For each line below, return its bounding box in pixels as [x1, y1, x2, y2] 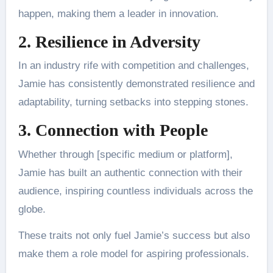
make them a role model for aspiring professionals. [18, 247, 249, 260]
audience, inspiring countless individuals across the [18, 185, 253, 197]
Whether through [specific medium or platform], [18, 148, 233, 160]
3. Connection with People [18, 121, 208, 140]
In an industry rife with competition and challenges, [18, 60, 249, 72]
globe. [18, 203, 46, 215]
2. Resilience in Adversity [18, 32, 200, 51]
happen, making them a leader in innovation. [18, 7, 219, 19]
